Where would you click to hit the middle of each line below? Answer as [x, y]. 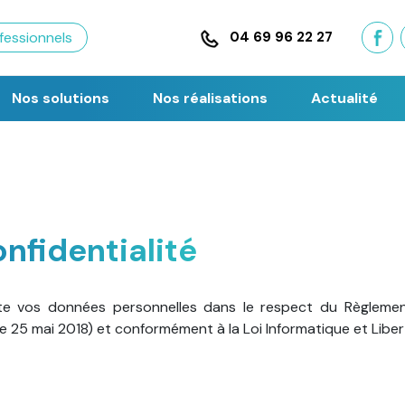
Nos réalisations [210, 98]
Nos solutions [60, 98]
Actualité [344, 98]
